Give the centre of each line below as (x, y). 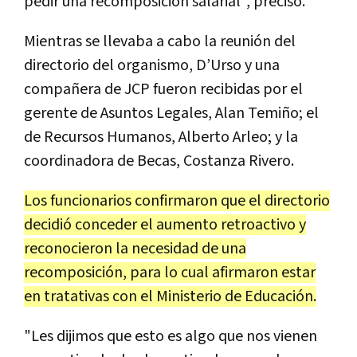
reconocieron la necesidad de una (135, 248)
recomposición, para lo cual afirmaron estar (170, 272)
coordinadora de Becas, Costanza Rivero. (159, 161)
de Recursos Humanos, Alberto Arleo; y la (161, 137)
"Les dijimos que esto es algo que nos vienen (171, 336)
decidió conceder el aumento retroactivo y (165, 224)
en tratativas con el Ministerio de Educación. (170, 296)
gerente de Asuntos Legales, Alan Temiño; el (171, 113)
